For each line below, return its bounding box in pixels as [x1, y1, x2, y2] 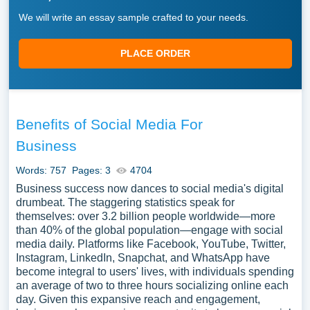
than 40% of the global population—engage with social [15, 224, 283, 236]
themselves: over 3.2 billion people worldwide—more [15, 210, 275, 222]
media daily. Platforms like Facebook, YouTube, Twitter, [15, 238, 286, 250]
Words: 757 [15, 165, 66, 176]
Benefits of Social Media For [15, 116, 203, 132]
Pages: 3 [71, 165, 111, 176]
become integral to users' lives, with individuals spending [15, 266, 294, 277]
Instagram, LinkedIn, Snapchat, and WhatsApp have [15, 252, 270, 264]
